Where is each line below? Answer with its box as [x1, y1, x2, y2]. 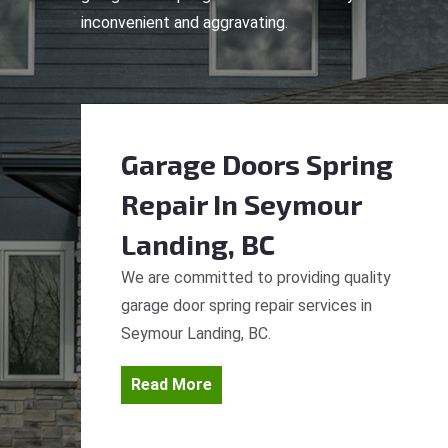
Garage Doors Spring [121, 147, 393, 181]
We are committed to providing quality [121, 268, 391, 287]
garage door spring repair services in [121, 296, 372, 315]
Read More [131, 375, 212, 394]
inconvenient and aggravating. [81, 13, 288, 32]
